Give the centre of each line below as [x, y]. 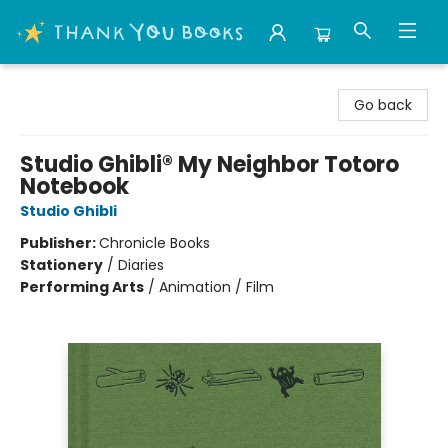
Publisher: [59, 243]
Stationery [61, 265]
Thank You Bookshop [87, 83]
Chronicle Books [154, 243]
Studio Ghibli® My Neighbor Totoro [209, 164]
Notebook [74, 186]
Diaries [141, 265]
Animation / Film [216, 287]
